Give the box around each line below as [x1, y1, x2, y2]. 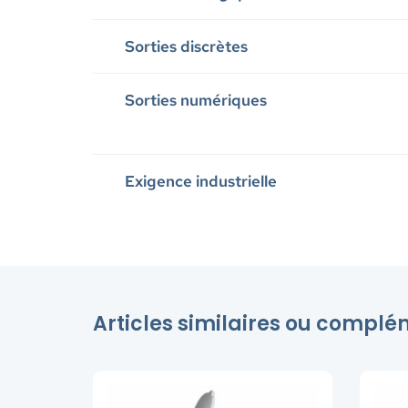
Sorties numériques [125, 89, 267, 110]
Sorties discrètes [125, 36, 248, 56]
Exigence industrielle [125, 170, 277, 191]
